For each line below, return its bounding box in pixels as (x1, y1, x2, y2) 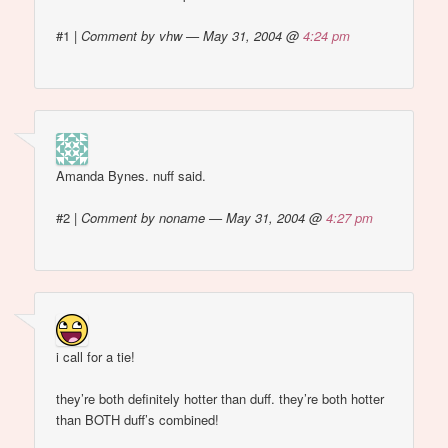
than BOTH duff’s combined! (56, 410, 220, 430)
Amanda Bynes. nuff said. (56, 165, 207, 185)
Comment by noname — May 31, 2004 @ (81, 207, 327, 227)
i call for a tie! (56, 347, 136, 367)
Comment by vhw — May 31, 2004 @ (81, 26, 304, 46)
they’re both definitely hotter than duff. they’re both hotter (56, 389, 385, 409)
